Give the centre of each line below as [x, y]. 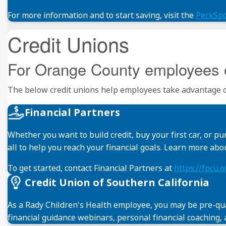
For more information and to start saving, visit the [102, 15]
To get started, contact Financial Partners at [91, 168]
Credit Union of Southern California [117, 182]
